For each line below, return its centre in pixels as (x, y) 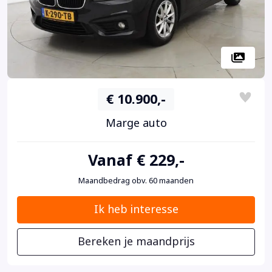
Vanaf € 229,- (136, 160)
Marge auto (136, 123)
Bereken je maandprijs (136, 241)
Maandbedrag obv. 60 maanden (136, 180)
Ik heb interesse (136, 209)
